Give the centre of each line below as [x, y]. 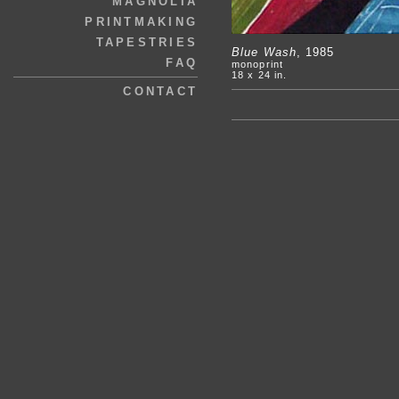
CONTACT [160, 91]
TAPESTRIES [147, 42]
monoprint [257, 64]
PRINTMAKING [141, 22]
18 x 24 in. [260, 75]
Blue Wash [264, 52]
